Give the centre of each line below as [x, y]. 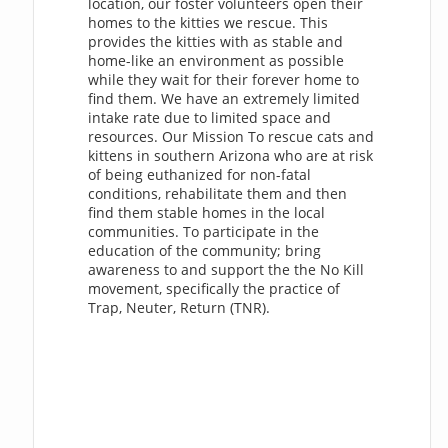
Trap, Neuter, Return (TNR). [179, 307]
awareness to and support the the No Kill [226, 269]
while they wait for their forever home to [224, 79]
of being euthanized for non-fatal [200, 174]
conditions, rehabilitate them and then [218, 193]
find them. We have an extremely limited [224, 98]
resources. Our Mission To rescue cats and [231, 136]
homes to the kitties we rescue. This [208, 22]
